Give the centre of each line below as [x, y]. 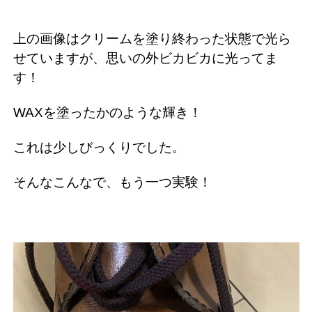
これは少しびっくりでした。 [99, 147]
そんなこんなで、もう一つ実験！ [112, 182]
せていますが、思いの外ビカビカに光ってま [146, 58]
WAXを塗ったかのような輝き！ [108, 112]
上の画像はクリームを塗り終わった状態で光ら [152, 38]
